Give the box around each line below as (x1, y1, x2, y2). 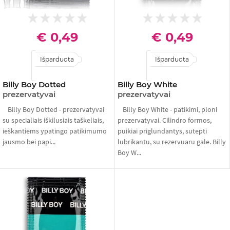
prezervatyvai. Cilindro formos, (118, 116, 212, 125)
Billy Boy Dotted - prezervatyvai (8, 105, 104, 114)
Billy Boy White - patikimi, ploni (123, 105, 217, 114)
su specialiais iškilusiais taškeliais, (3, 116, 104, 125)
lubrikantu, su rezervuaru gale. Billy (118, 137, 226, 146)
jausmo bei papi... (3, 137, 55, 146)
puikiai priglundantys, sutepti (118, 126, 207, 136)
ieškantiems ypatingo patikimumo (3, 126, 107, 136)
